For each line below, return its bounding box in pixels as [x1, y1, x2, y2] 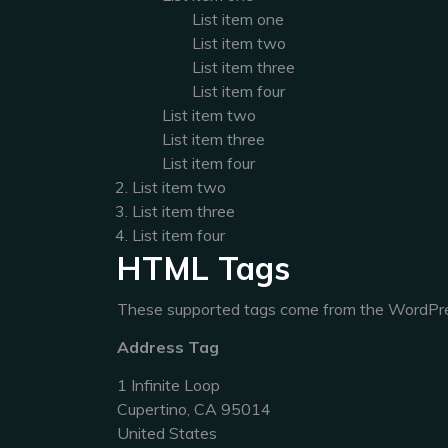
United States [117, 423, 217, 443]
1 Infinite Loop [117, 375, 220, 395]
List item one [192, 9, 284, 29]
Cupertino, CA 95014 [117, 399, 271, 419]
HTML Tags [117, 248, 290, 288]
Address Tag [117, 337, 219, 357]
